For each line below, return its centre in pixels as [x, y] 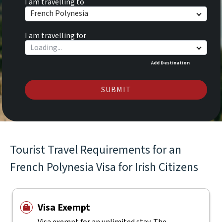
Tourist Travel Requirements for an [96, 150]
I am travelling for [55, 35]
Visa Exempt [64, 208]
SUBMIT [116, 89]
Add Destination [170, 63]
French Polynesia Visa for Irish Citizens [104, 167]
